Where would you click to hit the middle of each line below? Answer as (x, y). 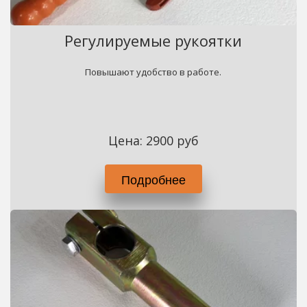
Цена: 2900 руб (153, 140)
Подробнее (153, 179)
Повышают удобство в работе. (153, 72)
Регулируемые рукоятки (153, 40)
